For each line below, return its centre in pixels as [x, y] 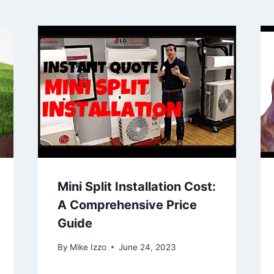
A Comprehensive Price [127, 205]
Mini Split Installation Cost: [136, 187]
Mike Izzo [88, 247]
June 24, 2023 [147, 247]
